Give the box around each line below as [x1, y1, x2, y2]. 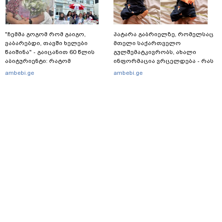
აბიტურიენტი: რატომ [5, 57, 71, 65]
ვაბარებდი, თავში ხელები [5, 40, 88, 47]
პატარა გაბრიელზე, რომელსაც [113, 31, 214, 38]
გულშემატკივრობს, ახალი [113, 49, 196, 56]
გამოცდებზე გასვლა [5, 84, 70, 92]
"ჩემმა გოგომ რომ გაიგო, [5, 31, 86, 38]
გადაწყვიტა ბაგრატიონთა [5, 66, 88, 74]
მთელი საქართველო [113, 40, 181, 47]
